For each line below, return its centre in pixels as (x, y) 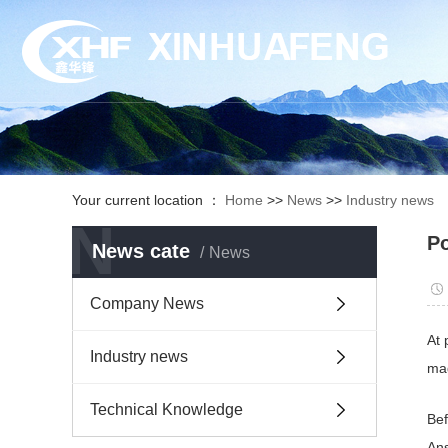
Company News (147, 303)
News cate (141, 251)
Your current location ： (148, 200)
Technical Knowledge (166, 409)
